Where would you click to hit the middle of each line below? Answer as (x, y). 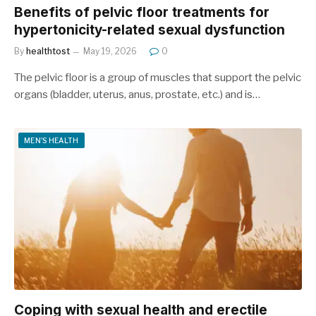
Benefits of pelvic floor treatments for (142, 12)
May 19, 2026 (110, 51)
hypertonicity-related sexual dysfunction (150, 30)
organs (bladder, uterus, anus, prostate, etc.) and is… (137, 94)
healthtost (48, 51)
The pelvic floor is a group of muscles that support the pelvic (158, 77)
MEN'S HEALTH (51, 140)
